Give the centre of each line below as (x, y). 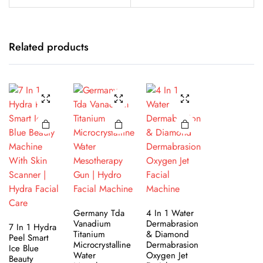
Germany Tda (99, 213)
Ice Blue (24, 248)
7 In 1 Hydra (33, 227)
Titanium (89, 234)
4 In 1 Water (170, 213)
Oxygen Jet (167, 255)
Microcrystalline (102, 245)
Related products (49, 47)
